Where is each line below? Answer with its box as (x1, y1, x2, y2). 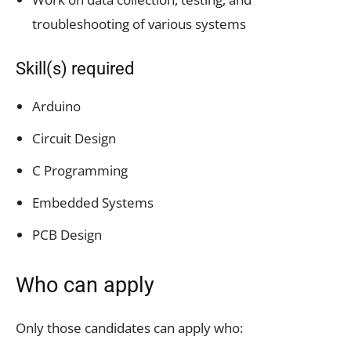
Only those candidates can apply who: (16, 318, 243, 337)
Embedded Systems (32, 193, 154, 212)
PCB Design (32, 225, 102, 244)
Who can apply (16, 272, 154, 298)
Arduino (32, 96, 81, 115)
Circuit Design (32, 128, 116, 147)
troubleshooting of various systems (32, 14, 246, 33)
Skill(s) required (16, 58, 134, 78)
